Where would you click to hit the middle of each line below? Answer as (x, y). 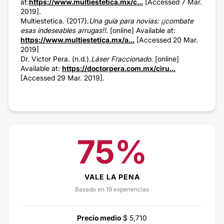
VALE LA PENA (112, 176)
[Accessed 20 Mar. (166, 39)
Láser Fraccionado (121, 58)
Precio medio (99, 217)
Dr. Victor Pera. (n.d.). (56, 58)
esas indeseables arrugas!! (63, 30)
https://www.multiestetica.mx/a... (77, 39)
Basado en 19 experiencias (112, 189)
